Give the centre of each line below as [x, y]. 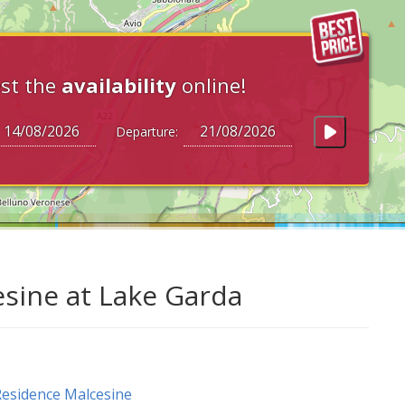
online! [211, 85]
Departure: [143, 132]
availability [119, 85]
